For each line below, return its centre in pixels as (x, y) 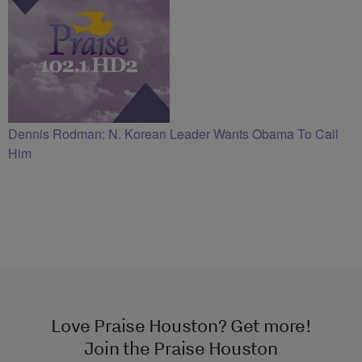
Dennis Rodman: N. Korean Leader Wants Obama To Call (173, 134)
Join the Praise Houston (181, 348)
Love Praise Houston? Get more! (181, 325)
